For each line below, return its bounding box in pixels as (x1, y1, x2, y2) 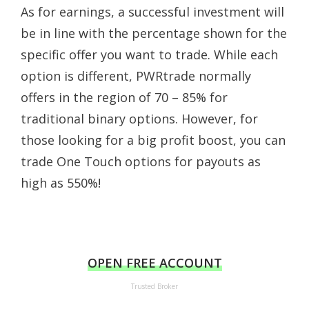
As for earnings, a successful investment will (21, 3, 284, 20)
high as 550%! (21, 174, 101, 191)
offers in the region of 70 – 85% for (21, 88, 228, 106)
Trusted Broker (131, 281, 178, 291)
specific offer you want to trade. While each (21, 46, 278, 63)
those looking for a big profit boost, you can (21, 131, 286, 148)
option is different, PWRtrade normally (21, 67, 251, 84)
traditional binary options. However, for (21, 110, 258, 127)
